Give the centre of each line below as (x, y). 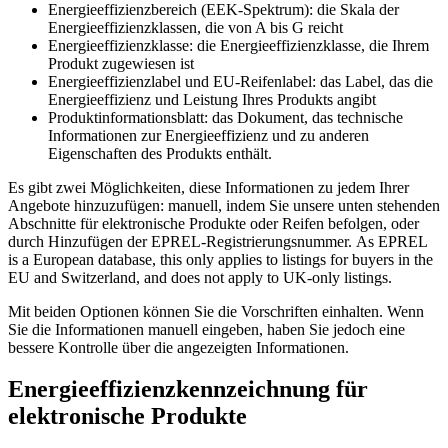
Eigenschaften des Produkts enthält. (160, 153)
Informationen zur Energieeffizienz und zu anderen (208, 135)
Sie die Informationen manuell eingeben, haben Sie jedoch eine (206, 329)
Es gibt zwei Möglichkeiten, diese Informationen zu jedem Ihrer (208, 187)
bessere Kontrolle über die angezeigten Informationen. (178, 347)
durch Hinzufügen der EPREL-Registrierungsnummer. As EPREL (217, 241)
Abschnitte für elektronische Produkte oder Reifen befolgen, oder (213, 223)
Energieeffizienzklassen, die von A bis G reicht (195, 27)
